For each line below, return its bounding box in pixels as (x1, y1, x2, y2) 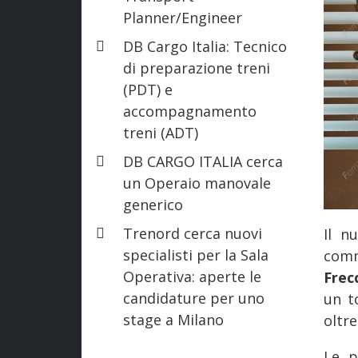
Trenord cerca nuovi (123, 223, 262, 243)
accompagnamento (123, 101, 257, 121)
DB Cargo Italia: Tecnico (123, 36, 287, 56)
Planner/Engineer (123, 7, 242, 27)
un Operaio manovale (123, 173, 271, 193)
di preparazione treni (123, 58, 270, 78)
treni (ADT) (123, 122, 198, 142)
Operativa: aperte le (123, 266, 261, 286)
